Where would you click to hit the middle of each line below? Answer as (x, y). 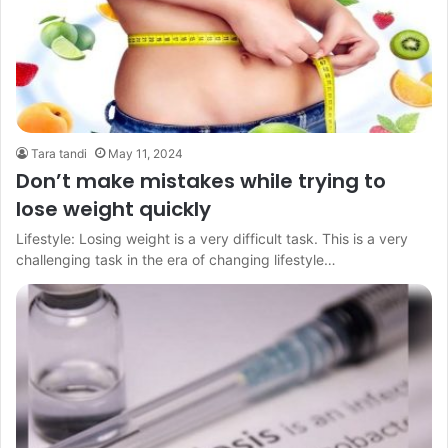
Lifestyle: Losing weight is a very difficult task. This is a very (212, 238)
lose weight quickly (113, 208)
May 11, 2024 (145, 153)
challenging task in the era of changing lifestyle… (176, 259)
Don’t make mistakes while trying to (201, 180)
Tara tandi (59, 153)
